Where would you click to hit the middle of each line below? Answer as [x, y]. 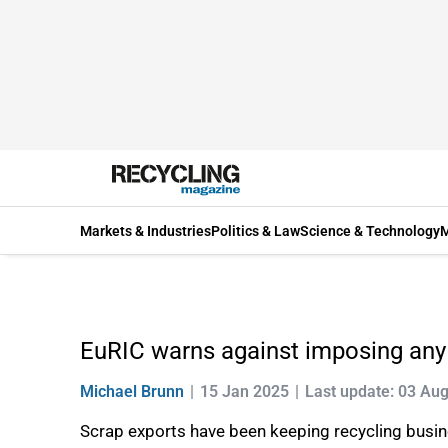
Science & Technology [370, 230]
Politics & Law [255, 230]
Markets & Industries [145, 230]
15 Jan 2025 [244, 391]
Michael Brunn [132, 391]
